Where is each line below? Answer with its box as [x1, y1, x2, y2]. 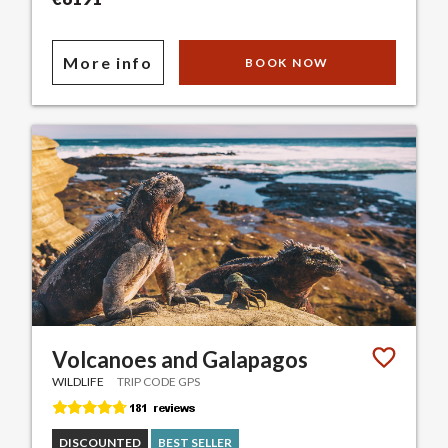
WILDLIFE [52, 374, 105, 390]
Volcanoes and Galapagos [52, 346, 309, 374]
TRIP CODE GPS [117, 374, 201, 390]
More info [63, 52, 153, 72]
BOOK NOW [245, 54, 329, 70]
